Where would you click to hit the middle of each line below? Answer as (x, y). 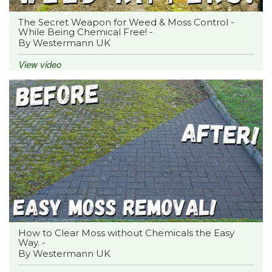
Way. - (32, 243)
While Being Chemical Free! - (86, 32)
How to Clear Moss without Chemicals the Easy (126, 233)
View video (40, 64)
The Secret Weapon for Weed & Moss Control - (126, 22)
